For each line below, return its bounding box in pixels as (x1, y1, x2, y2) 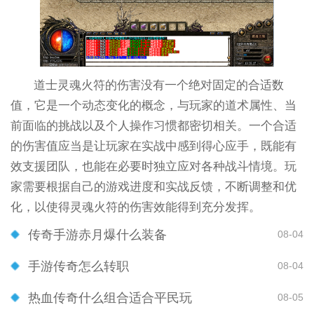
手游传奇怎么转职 (28, 259, 129, 273)
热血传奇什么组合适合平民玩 (28, 290, 192, 305)
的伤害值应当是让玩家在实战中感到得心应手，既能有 (10, 139, 296, 153)
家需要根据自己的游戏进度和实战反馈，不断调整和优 (10, 179, 296, 193)
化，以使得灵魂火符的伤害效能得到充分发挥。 (10, 200, 261, 214)
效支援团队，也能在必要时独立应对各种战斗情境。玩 (10, 159, 296, 173)
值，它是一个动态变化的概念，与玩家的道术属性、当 (10, 98, 296, 112)
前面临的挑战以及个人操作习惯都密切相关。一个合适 (10, 118, 296, 132)
